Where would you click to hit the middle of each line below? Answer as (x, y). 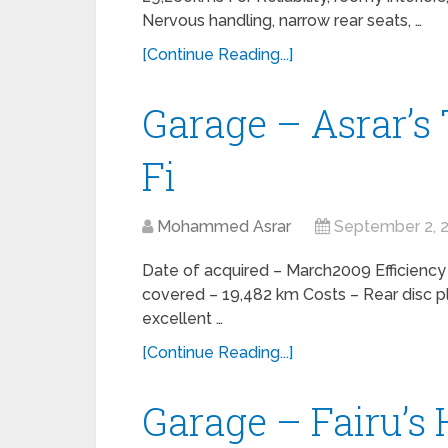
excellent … (182, 318)
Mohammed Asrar (224, 226)
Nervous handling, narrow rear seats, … (282, 20)
